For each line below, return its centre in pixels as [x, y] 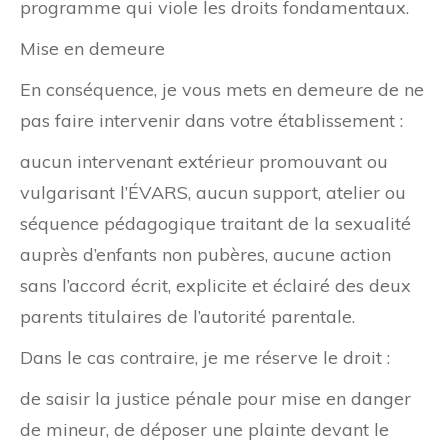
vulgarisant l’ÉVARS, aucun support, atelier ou [213, 193]
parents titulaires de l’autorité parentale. [187, 317]
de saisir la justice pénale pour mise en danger [215, 399]
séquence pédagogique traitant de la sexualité [215, 224]
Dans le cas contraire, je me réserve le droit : [205, 358]
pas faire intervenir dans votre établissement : [211, 121]
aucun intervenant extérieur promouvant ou [204, 162]
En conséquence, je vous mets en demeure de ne [222, 90]
